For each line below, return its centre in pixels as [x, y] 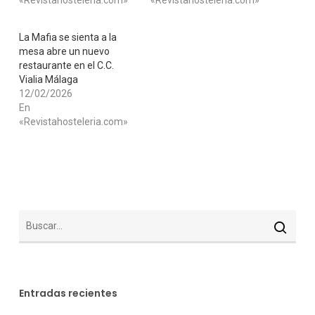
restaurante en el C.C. [66, 65]
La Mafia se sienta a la [67, 37]
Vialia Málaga [48, 79]
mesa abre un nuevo [64, 51]
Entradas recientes [68, 293]
